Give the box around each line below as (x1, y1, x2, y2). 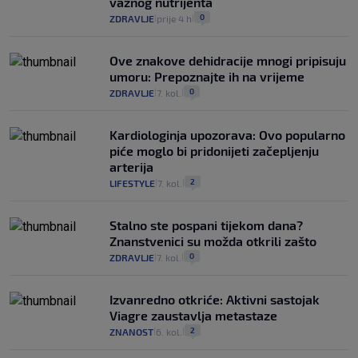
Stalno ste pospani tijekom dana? (109, 217, 303, 233)
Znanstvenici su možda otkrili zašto (109, 233, 316, 249)
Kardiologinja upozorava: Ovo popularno (109, 127, 345, 143)
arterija (109, 159, 153, 175)
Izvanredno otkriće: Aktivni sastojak (109, 292, 320, 308)
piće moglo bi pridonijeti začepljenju (109, 143, 319, 159)
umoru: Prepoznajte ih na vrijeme (109, 69, 304, 85)
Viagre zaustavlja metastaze (109, 308, 277, 324)
